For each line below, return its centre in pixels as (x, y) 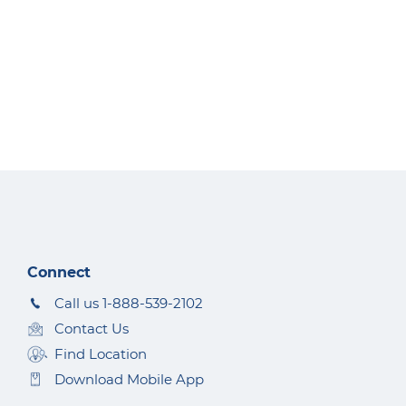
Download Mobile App (130, 379)
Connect (59, 272)
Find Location (101, 354)
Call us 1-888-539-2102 (129, 303)
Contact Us (92, 329)
